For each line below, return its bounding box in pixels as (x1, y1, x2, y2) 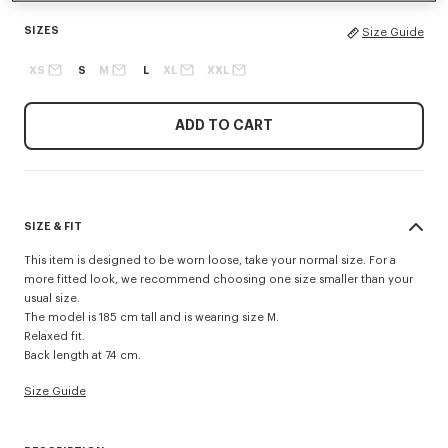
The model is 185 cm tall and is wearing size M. (24, 312, 279, 323)
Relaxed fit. (24, 331, 85, 342)
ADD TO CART (175, 118, 273, 133)
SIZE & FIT (24, 220, 82, 232)
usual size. (24, 293, 80, 304)
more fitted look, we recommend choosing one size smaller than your (24, 274, 413, 285)
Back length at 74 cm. (24, 350, 141, 361)
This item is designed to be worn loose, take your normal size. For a (24, 255, 396, 266)
